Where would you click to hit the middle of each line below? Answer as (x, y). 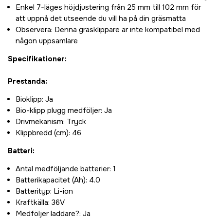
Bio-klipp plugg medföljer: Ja (64, 111)
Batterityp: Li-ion (44, 191)
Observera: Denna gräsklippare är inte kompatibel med (108, 30)
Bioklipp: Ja (34, 100)
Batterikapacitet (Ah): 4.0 (58, 180)
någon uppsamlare (47, 41)
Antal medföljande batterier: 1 (66, 169)
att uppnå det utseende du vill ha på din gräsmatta (101, 19)
